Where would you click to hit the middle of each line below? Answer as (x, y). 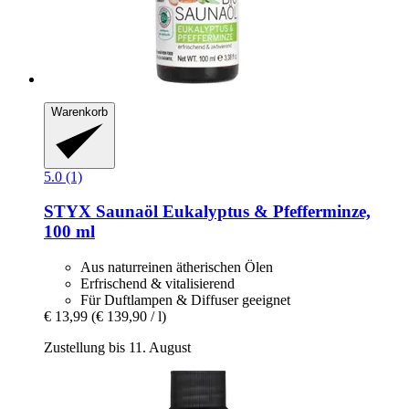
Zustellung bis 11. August (117, 348)
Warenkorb (79, 112)
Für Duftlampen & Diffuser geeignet (185, 300)
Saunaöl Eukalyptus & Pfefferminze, (231, 212)
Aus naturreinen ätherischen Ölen (177, 267)
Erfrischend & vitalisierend (157, 284)
